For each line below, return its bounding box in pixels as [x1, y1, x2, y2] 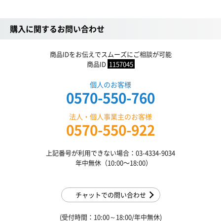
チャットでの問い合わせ [75, 190, 146, 200]
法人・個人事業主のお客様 [69, 111, 152, 122]
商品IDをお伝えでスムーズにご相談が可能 [49, 49, 172, 59]
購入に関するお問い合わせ [10, 23, 105, 35]
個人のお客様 [90, 79, 131, 90]
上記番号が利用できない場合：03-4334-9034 [46, 148, 175, 158]
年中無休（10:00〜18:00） [69, 158, 152, 168]
